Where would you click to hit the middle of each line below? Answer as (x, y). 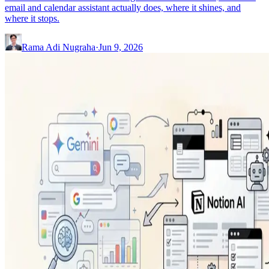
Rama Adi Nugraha (59, 47)
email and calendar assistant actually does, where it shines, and (123, 7)
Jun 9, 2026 (121, 47)
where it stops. (32, 18)
